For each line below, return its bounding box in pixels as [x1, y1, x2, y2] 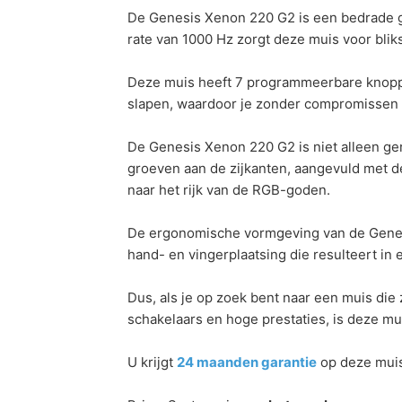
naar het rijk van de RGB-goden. [127, 181, 330, 199]
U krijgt [127, 354, 177, 371]
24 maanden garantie [177, 354, 317, 371]
